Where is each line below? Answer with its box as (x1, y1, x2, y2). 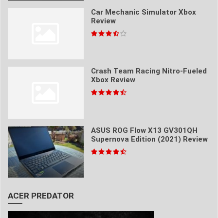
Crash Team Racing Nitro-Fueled (91, 67, 207, 76)
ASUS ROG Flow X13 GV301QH (91, 126, 198, 135)
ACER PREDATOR (8, 190, 74, 200)
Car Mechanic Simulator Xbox (91, 7, 196, 17)
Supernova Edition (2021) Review (91, 134, 208, 144)
